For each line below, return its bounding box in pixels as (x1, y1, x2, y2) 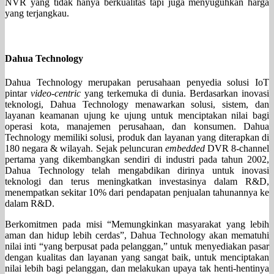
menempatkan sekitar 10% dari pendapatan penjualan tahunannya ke (5, 187, 269, 198)
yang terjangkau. (5, 8, 69, 19)
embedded (165, 143, 205, 154)
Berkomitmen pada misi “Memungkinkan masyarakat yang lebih (5, 219, 269, 229)
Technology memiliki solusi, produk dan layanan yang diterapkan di (5, 132, 269, 143)
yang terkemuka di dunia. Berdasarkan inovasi (81, 88, 269, 98)
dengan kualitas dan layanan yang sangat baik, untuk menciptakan (5, 252, 269, 262)
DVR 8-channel (204, 143, 269, 154)
